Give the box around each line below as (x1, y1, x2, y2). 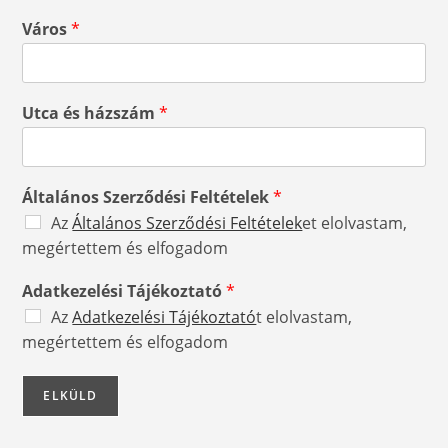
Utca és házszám (22, 102, 160, 124)
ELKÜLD (43, 387, 98, 404)
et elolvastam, (302, 212, 408, 234)
